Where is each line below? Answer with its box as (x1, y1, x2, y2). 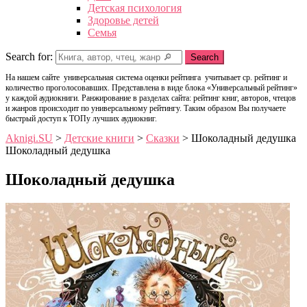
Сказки (146, 132, 180, 144)
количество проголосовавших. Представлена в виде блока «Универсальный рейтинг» (5, 83, 297, 93)
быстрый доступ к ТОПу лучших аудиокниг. (5, 114, 157, 123)
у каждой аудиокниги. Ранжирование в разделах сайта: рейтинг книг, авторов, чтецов (5, 93, 296, 103)
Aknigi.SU (5, 132, 53, 144)
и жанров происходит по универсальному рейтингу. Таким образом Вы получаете (5, 103, 286, 113)
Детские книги (64, 132, 134, 144)
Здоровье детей (88, 14, 159, 26)
